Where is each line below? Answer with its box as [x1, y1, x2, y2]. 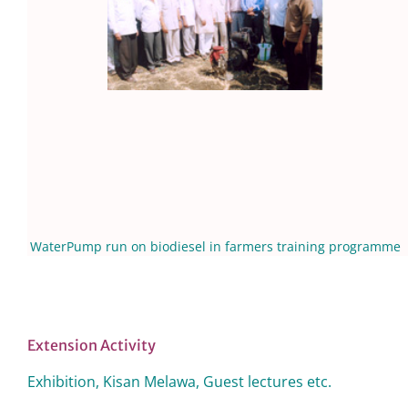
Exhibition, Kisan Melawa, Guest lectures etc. [27, 372, 331, 392]
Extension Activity [27, 336, 156, 354]
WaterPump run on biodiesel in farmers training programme [30, 238, 401, 255]
